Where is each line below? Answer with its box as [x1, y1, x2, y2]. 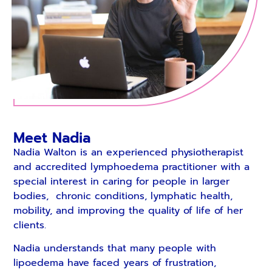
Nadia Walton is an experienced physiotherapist [13, 144, 244, 160]
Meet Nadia [13, 127, 91, 149]
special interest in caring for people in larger [13, 174, 230, 189]
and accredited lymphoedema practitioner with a [13, 159, 250, 174]
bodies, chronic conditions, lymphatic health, [13, 188, 233, 203]
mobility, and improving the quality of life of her [13, 203, 243, 218]
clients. [13, 217, 47, 233]
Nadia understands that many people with [13, 241, 217, 256]
